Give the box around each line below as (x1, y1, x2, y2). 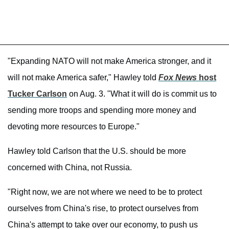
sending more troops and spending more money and (8, 106, 196, 115)
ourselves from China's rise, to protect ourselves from (8, 204, 198, 213)
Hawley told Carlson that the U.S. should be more (8, 147, 186, 156)
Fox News (158, 73, 197, 82)
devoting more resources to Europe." (8, 122, 140, 131)
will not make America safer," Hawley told (8, 73, 158, 82)
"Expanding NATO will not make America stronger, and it (8, 57, 211, 66)
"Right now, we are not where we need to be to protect (8, 188, 202, 197)
